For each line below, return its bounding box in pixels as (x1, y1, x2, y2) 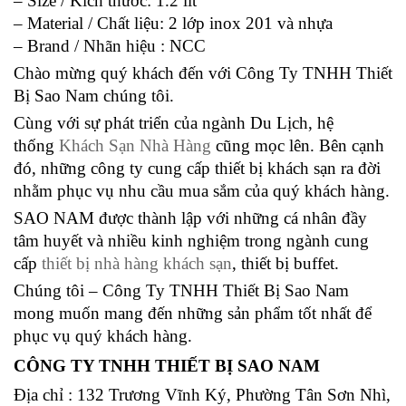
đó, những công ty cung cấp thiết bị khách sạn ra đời (14, 158, 381, 178)
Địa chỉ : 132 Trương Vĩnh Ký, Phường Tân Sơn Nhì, (14, 384, 391, 404)
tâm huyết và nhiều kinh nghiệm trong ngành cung (14, 230, 369, 250)
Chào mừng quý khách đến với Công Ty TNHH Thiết (14, 63, 392, 82)
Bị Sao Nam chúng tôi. (14, 85, 174, 105)
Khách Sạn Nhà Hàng (59, 135, 211, 155)
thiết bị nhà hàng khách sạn (42, 253, 232, 273)
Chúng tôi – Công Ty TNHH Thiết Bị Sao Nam (14, 280, 349, 300)
